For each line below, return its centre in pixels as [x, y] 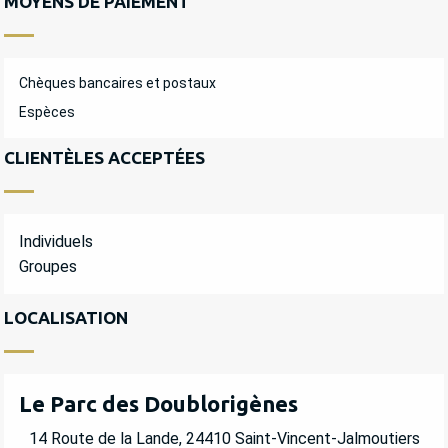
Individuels [56, 242]
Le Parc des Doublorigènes [158, 404]
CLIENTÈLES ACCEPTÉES [104, 158]
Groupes [48, 267]
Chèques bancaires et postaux [117, 83]
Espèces [47, 112]
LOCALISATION [66, 318]
